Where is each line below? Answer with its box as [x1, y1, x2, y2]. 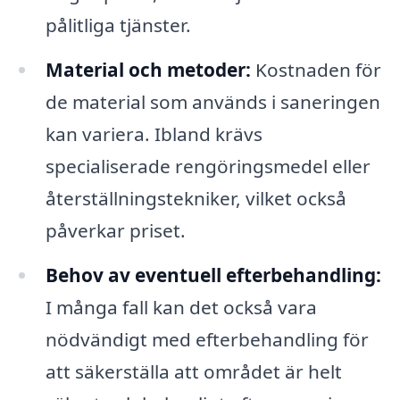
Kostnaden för [250, 56, 381, 82]
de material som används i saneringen [45, 88, 380, 114]
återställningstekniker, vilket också [45, 185, 346, 211]
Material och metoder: [45, 56, 251, 82]
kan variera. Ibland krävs [45, 121, 262, 146]
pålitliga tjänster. [45, 12, 191, 37]
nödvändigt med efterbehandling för [45, 326, 369, 352]
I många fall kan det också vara [45, 294, 317, 320]
